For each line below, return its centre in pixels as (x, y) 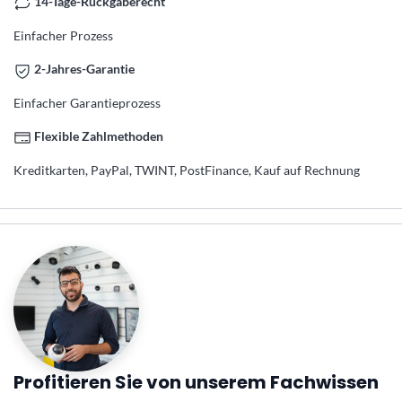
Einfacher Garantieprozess (87, 102)
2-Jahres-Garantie (84, 69)
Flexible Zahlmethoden (99, 135)
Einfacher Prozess (63, 36)
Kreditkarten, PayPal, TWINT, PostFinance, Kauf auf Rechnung (187, 170)
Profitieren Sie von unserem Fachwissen (196, 383)
